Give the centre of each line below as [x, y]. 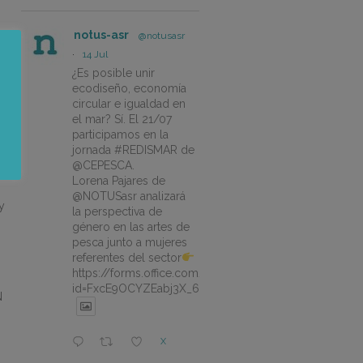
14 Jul [95, 54]
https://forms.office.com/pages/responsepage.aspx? [212, 273]
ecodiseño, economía [129, 88]
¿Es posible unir [113, 73]
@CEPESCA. [103, 165]
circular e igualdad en [129, 103]
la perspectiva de [117, 211]
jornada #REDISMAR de [133, 149]
